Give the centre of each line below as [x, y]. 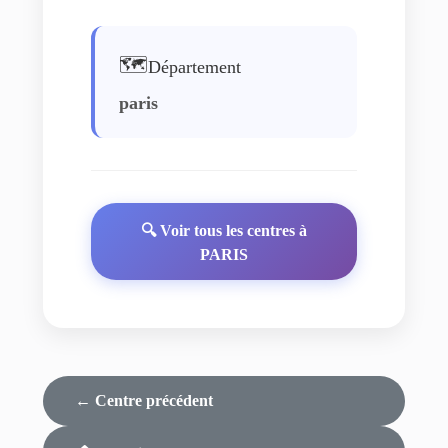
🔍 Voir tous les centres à [223, 230]
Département [194, 66]
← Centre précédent [143, 400]
